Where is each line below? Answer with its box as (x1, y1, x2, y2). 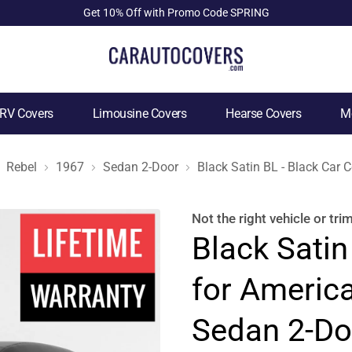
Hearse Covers (225, 106, 302, 121)
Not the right (192, 211, 269, 226)
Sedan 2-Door (103, 159, 178, 174)
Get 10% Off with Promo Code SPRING (82, 6, 269, 19)
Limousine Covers (92, 106, 187, 121)
